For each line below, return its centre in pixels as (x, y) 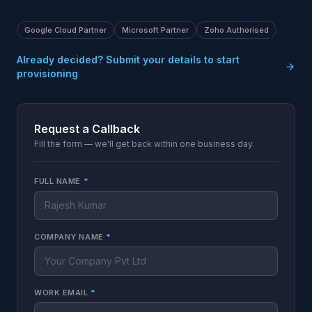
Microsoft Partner (155, 30)
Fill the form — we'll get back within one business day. (144, 144)
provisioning (47, 73)
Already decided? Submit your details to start (128, 60)
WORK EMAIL (63, 292)
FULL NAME (59, 181)
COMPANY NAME (70, 237)
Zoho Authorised (236, 30)
